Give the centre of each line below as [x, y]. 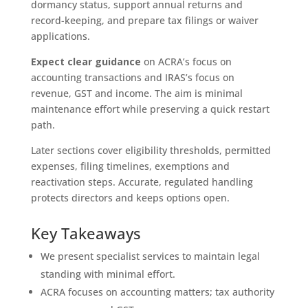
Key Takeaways [86, 233]
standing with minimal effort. [108, 274]
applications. [60, 36]
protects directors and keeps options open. [130, 197]
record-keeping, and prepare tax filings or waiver [144, 20]
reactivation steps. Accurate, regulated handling [142, 181]
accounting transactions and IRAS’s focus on [132, 77]
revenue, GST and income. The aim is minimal [136, 93]
